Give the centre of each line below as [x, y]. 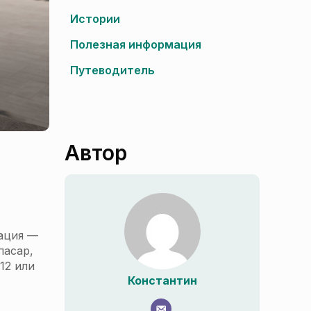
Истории [95, 19]
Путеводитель [112, 70]
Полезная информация [136, 44]
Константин [162, 280]
